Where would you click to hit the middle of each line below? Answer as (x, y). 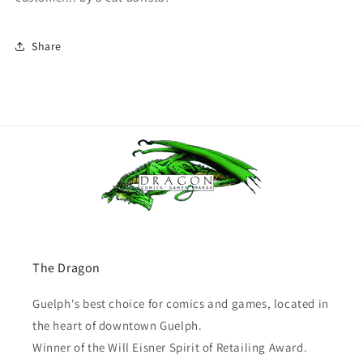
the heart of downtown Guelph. (117, 326)
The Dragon (66, 268)
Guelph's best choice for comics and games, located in (181, 304)
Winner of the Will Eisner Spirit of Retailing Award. (170, 348)
